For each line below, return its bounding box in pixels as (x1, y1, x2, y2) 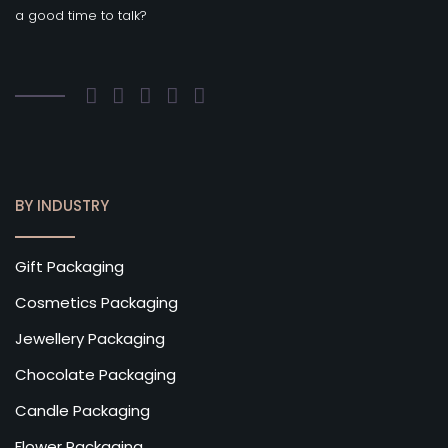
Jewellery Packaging (15, 328, 165, 350)
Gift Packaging (15, 256, 124, 278)
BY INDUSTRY (15, 195, 109, 217)
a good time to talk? (15, 6, 147, 26)
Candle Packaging (15, 400, 150, 422)
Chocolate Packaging (15, 364, 176, 386)
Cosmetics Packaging (15, 292, 178, 314)
